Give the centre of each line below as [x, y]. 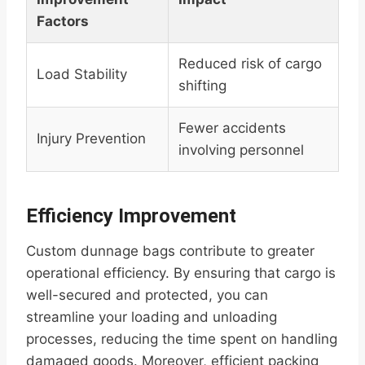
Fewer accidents [232, 128]
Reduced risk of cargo [250, 64]
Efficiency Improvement [131, 216]
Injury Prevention [91, 139]
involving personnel [241, 150]
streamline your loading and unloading [152, 317]
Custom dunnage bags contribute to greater [170, 251]
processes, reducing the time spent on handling [182, 339]
